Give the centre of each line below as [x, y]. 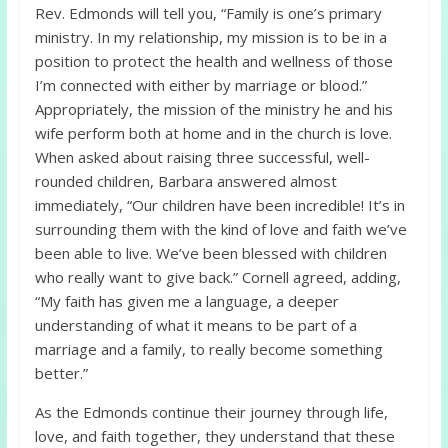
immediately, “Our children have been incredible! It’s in [219, 205]
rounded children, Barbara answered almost [185, 181]
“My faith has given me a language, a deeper [186, 301]
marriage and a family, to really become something [208, 349]
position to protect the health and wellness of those [213, 61]
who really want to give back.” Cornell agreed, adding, [217, 277]
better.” [61, 373]
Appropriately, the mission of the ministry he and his [213, 109]
